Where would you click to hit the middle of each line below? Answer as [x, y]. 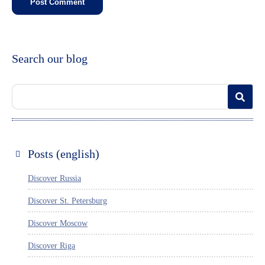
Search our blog [50, 58]
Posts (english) [64, 153]
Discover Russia [54, 178]
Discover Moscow [58, 223]
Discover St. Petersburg [67, 201]
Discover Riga [51, 245]
